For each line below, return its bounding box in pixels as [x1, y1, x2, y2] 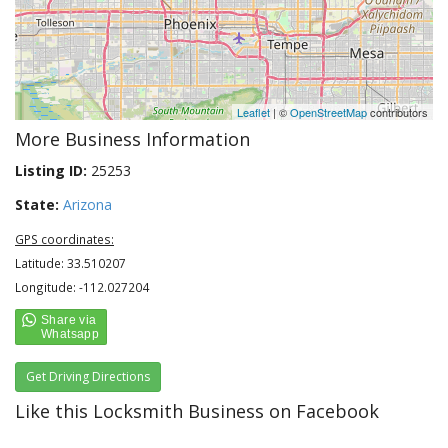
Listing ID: [15, 161, 87, 180]
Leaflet [237, 104, 270, 120]
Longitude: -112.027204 [15, 279, 149, 295]
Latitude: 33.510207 [15, 255, 126, 271]
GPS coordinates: [15, 231, 114, 247]
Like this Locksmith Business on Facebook [15, 399, 379, 423]
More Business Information [15, 127, 250, 151]
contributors [367, 104, 428, 120]
